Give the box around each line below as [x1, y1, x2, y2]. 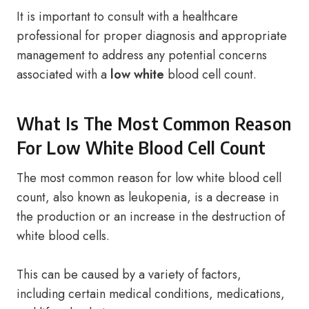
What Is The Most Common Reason [17, 112, 292, 134]
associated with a [17, 66, 110, 83]
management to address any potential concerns [17, 46, 267, 64]
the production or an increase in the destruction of [17, 208, 285, 226]
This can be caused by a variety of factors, [17, 266, 241, 283]
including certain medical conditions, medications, [17, 285, 285, 303]
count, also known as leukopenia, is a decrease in [17, 188, 279, 206]
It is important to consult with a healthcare [17, 8, 238, 26]
